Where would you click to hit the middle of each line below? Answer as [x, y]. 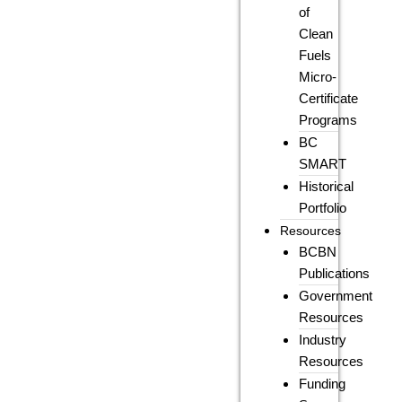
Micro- [318, 77]
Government [336, 296]
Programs [328, 120]
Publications [335, 274]
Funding [323, 384]
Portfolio [323, 208]
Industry [323, 340]
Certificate [329, 99]
